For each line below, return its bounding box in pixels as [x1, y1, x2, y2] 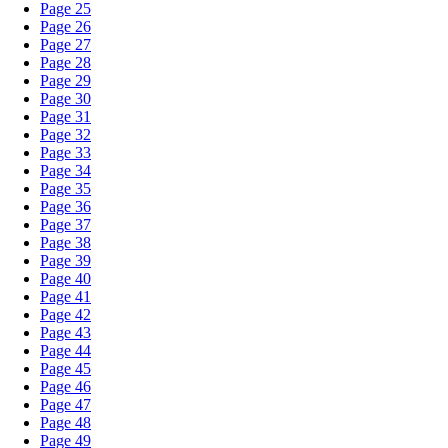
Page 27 [40, 36, 91, 53]
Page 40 [40, 270, 91, 287]
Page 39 [40, 252, 91, 269]
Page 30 [40, 90, 91, 107]
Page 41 [40, 288, 91, 305]
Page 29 [40, 72, 91, 89]
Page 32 [40, 126, 91, 143]
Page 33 [40, 144, 91, 161]
